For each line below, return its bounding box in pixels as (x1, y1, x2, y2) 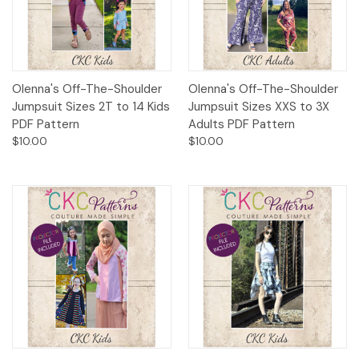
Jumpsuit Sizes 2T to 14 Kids (12, 99, 170, 115)
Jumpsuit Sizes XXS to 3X (188, 99, 329, 115)
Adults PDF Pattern (188, 116, 295, 133)
